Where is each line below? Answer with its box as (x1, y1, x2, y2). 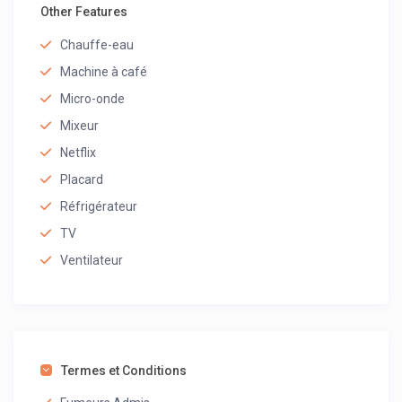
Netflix (60, 145, 97, 161)
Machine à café (60, 65, 148, 80)
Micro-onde (60, 92, 126, 107)
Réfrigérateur (60, 199, 138, 214)
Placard (60, 172, 104, 188)
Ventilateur (60, 253, 124, 268)
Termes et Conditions (61, 363, 188, 379)
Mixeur (60, 118, 100, 134)
